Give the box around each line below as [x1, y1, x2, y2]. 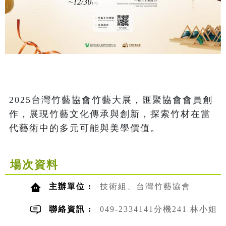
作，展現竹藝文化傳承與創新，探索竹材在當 [9, 109, 211, 120]
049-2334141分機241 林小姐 [100, 205, 217, 214]
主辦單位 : [49, 182, 95, 191]
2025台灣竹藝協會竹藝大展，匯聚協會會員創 [9, 95, 213, 105]
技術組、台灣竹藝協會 [100, 182, 191, 191]
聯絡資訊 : [49, 205, 95, 214]
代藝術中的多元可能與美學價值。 [9, 123, 160, 134]
